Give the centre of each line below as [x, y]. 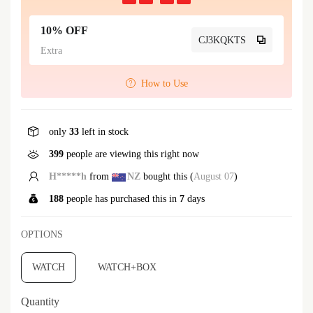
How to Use [164, 83]
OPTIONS [42, 234]
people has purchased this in [122, 198]
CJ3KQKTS [222, 40]
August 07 [214, 176]
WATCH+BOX [127, 267]
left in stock [104, 131]
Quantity [40, 301]
